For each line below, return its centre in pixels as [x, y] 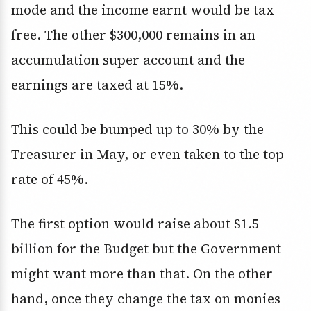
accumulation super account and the [128, 60]
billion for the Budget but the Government [146, 249]
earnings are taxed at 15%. [97, 85]
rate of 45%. [50, 179]
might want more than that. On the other [142, 274]
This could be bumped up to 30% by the [137, 129]
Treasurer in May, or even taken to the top [148, 154]
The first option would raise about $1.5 [135, 224]
